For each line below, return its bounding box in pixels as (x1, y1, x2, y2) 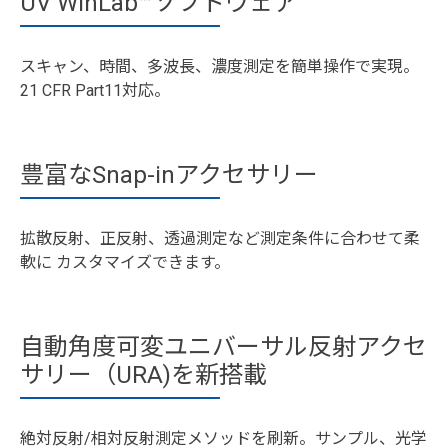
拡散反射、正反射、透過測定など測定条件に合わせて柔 (20, 228, 420, 248)
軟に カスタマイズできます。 (20, 252, 230, 272)
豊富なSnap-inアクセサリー (20, 160, 318, 189)
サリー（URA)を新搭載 (20, 360, 267, 389)
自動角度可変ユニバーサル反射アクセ (20, 332, 427, 361)
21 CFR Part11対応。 (20, 80, 170, 100)
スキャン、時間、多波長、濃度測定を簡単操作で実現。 (20, 56, 419, 76)
